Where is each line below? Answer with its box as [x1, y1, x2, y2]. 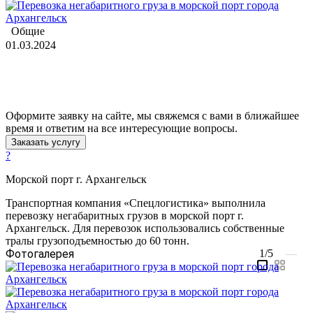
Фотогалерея [6, 247, 74, 261]
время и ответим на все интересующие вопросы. [6, 122, 238, 134]
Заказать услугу [11, 136, 80, 147]
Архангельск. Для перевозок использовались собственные [6, 221, 284, 234]
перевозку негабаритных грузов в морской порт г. [6, 209, 244, 221]
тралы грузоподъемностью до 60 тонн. [6, 234, 189, 247]
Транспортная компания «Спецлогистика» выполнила [6, 196, 265, 209]
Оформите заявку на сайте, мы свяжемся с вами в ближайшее [6, 109, 299, 122]
